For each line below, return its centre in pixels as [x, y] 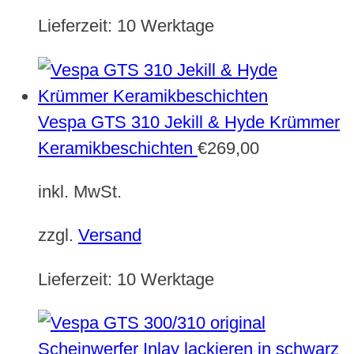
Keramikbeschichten [115, 148]
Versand [110, 235]
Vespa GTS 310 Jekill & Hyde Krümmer [189, 122]
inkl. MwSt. [80, 191]
